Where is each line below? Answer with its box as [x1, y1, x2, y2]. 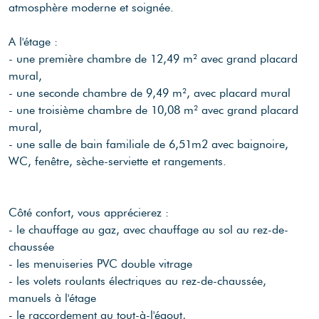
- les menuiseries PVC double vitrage [9, 256, 192, 271]
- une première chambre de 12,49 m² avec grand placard [9, 51, 298, 66]
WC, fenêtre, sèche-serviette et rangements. [9, 154, 226, 168]
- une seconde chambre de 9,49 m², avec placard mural [9, 85, 291, 100]
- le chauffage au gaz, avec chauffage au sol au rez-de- [9, 222, 288, 236]
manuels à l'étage [9, 291, 96, 305]
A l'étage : [9, 34, 58, 48]
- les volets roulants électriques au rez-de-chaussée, [9, 273, 266, 288]
